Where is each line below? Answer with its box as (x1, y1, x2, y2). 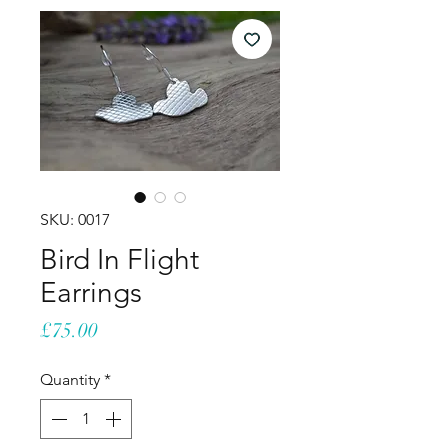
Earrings (40, 276, 142, 309)
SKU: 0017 (40, 210, 110, 229)
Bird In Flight (40, 243, 199, 276)
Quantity (40, 370, 100, 389)
